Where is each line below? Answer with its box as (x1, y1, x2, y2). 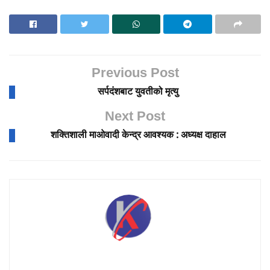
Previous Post (91, 61, 179, 85)
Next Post (105, 105, 165, 128)
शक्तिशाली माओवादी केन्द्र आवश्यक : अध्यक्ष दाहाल (50, 127, 226, 143)
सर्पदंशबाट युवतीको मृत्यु (98, 83, 178, 100)
